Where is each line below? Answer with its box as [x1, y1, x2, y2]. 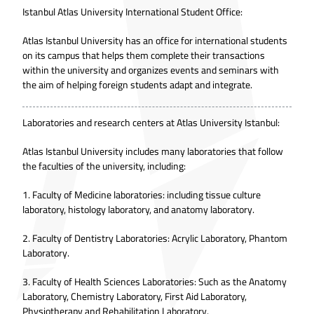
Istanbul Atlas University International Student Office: [22, 2, 243, 21]
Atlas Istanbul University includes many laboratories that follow [22, 142, 283, 161]
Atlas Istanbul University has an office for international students [22, 31, 287, 50]
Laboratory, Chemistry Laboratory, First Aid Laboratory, [22, 287, 247, 306]
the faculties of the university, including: [22, 156, 186, 175]
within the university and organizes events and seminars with [22, 60, 279, 79]
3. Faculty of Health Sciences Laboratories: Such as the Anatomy [22, 272, 287, 291]
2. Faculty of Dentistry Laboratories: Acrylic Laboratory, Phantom [22, 228, 287, 247]
